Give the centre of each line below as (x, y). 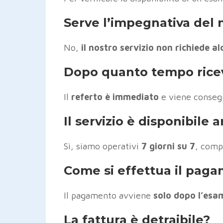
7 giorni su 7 (168, 146)
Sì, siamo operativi (103, 146)
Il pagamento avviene (109, 195)
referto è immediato (115, 97)
